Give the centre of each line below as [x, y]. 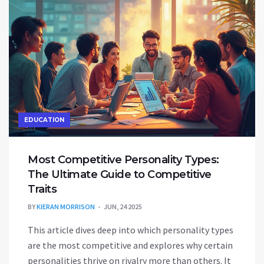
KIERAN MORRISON [66, 207]
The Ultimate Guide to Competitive [120, 175]
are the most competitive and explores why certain [130, 245]
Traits [42, 189]
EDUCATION [44, 120]
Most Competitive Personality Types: [123, 160]
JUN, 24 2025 [123, 207]
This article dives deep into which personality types [131, 230]
